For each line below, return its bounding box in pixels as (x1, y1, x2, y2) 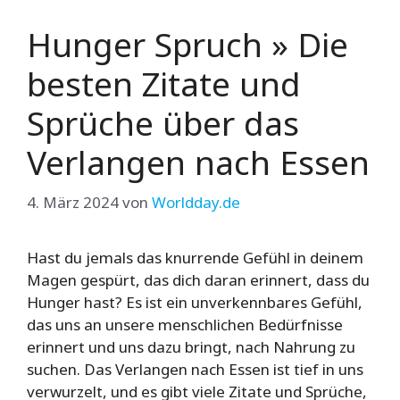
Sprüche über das (27, 99, 299, 146)
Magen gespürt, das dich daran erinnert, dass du (27, 270, 370, 291)
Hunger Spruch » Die (27, 21, 348, 67)
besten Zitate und (27, 60, 301, 106)
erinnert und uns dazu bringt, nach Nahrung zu (27, 337, 355, 358)
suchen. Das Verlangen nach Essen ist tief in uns (27, 359, 363, 380)
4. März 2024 (27, 192, 119, 213)
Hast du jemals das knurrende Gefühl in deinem (27, 247, 363, 269)
